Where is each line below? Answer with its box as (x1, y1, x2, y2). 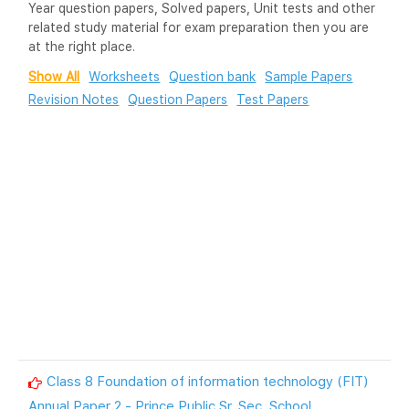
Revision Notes (28, 91, 120, 107)
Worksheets (89, 68, 161, 84)
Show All (28, 68, 80, 84)
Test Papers (236, 91, 309, 107)
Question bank (169, 68, 257, 84)
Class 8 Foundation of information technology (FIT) (47, 372, 369, 389)
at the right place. (28, 38, 136, 54)
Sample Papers (265, 68, 353, 84)
